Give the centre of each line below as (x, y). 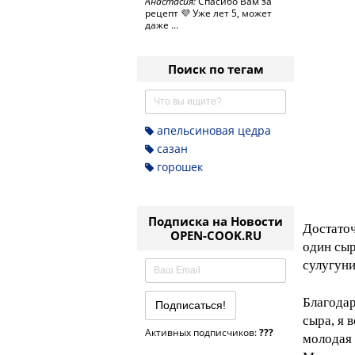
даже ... (162, 25)
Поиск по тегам (216, 69)
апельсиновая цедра (212, 130)
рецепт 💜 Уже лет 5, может (208, 13)
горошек (178, 167)
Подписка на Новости (216, 221)
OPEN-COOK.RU (216, 235)
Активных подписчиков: (202, 332)
